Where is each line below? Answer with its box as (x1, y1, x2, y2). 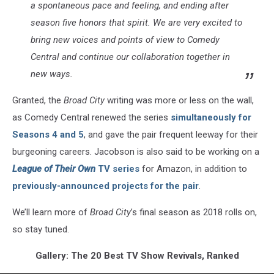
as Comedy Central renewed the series (12, 111, 171, 123)
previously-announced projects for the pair (12, 180, 199, 191)
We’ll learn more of (12, 206, 90, 218)
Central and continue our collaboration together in (31, 51, 230, 62)
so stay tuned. (12, 223, 69, 235)
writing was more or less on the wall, (105, 94, 254, 106)
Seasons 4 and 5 (12, 128, 84, 140)
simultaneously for (171, 111, 251, 123)
